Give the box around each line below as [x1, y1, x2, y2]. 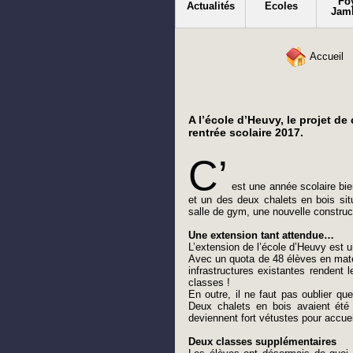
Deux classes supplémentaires [188, 336, 336, 348]
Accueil [307, 50, 344, 62]
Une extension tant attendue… [188, 229, 334, 242]
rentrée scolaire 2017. [188, 126, 303, 139]
